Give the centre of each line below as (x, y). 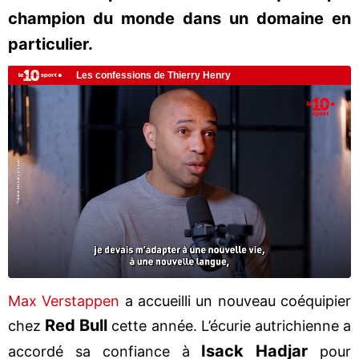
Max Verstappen (64, 301)
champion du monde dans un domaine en (179, 18)
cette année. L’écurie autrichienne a (230, 325)
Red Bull (77, 325)
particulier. (50, 44)
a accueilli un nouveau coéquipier (236, 301)
